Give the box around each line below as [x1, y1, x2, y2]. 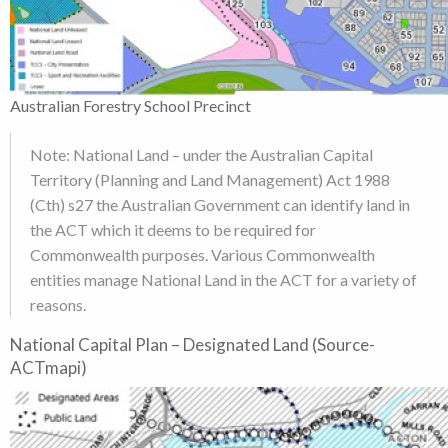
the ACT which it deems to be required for [30, 219, 316, 239]
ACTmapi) [10, 356, 87, 378]
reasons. [30, 294, 86, 314]
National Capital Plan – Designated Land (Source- [10, 333, 375, 355]
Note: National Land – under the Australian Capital [30, 144, 373, 164]
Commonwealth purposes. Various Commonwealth [30, 244, 375, 264]
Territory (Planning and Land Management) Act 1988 [30, 169, 390, 189]
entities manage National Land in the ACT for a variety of [30, 269, 417, 289]
